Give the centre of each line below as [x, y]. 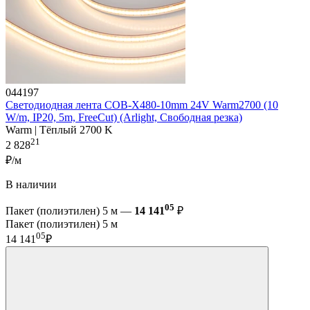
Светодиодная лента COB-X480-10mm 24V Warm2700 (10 [142, 105]
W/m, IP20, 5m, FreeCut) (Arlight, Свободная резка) [124, 118]
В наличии [31, 184]
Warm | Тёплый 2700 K [59, 130]
